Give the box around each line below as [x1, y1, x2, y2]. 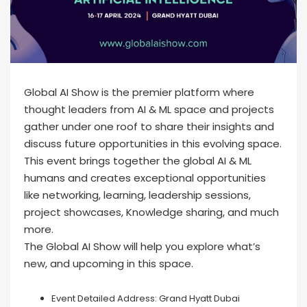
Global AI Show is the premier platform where [24, 85, 254, 100]
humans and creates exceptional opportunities [24, 171, 266, 186]
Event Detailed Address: [51, 292, 157, 306]
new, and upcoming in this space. [24, 256, 193, 271]
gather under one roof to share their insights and [24, 119, 274, 134]
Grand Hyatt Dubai [157, 292, 240, 306]
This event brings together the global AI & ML [24, 153, 251, 169]
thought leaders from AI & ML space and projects [24, 102, 274, 117]
